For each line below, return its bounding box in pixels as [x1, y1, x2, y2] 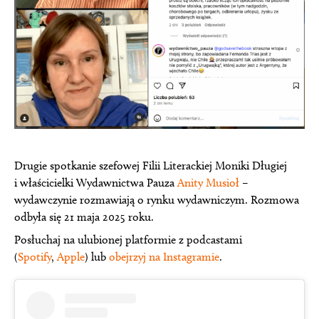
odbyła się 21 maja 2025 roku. [14, 209, 154, 224]
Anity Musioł [177, 175, 239, 189]
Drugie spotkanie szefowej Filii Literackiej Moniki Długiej [14, 158, 287, 172]
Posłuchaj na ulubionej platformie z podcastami [14, 233, 242, 247]
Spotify [18, 250, 51, 264]
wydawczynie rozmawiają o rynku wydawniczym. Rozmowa [14, 192, 299, 206]
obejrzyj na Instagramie [109, 250, 219, 264]
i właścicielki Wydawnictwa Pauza [14, 175, 177, 189]
